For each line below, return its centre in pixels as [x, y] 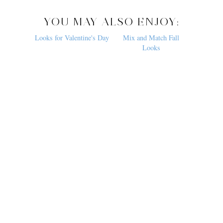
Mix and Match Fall [151, 117]
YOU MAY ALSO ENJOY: [111, 22]
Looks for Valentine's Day [72, 117]
